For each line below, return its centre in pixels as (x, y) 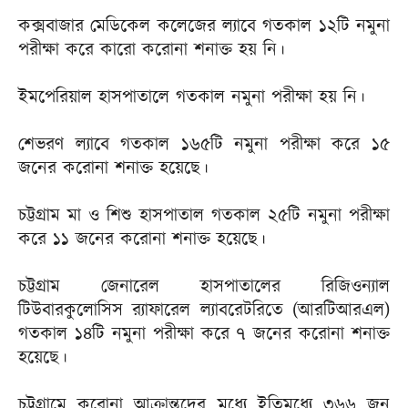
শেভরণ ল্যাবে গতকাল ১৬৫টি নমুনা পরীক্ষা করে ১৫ (204, 145)
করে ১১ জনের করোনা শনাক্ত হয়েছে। (142, 240)
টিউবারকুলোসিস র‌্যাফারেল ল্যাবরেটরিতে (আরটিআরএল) (204, 311)
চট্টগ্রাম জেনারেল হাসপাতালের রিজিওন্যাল (204, 287)
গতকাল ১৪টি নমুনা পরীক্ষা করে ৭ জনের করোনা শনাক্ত (204, 334)
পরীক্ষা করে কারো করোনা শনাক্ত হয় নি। (152, 50)
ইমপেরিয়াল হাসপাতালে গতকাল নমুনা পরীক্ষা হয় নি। (192, 97)
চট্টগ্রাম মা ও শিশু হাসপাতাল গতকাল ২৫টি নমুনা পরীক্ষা (204, 216)
